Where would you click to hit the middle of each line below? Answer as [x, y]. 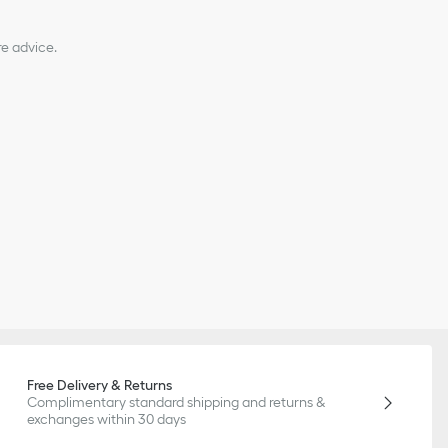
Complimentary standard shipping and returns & [177, 402]
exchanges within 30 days [107, 419]
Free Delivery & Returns [100, 385]
